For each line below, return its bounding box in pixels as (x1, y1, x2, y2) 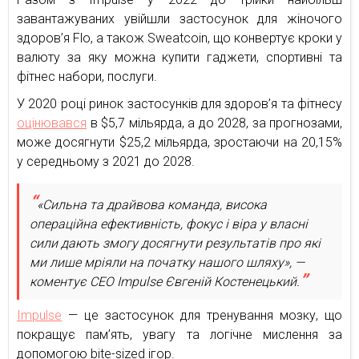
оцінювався (17, 115, 87, 131)
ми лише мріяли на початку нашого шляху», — (30, 254, 305, 270)
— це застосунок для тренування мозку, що (62, 307, 342, 323)
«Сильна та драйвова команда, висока (37, 196, 267, 212)
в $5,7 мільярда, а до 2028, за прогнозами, (87, 115, 342, 131)
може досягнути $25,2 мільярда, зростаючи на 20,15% (17, 134, 342, 150)
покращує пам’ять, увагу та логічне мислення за (17, 326, 342, 342)
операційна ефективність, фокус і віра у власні (30, 216, 308, 232)
